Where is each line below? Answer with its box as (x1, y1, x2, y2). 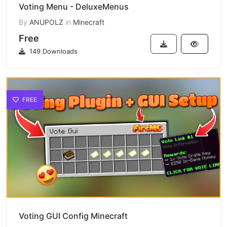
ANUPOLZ (29, 17, 63, 26)
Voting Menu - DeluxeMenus (19, 1, 129, 12)
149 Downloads (27, 47, 78, 55)
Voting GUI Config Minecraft (19, 211, 128, 221)
